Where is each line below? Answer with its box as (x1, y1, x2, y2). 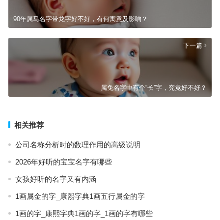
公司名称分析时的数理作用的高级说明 (15, 140, 140, 149)
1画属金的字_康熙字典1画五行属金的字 (15, 192, 145, 200)
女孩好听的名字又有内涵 (15, 174, 96, 183)
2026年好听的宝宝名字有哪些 (15, 157, 112, 166)
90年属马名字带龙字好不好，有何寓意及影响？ (13, 15, 148, 23)
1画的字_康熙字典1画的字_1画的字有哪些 (15, 209, 153, 218)
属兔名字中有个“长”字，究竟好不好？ (101, 83, 207, 91)
